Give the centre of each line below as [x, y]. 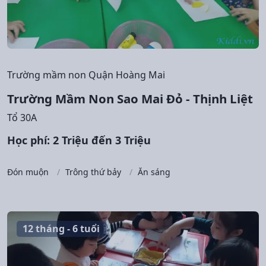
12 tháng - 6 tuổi [61, 229]
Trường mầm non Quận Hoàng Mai [86, 75]
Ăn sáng [154, 172]
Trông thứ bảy [93, 172]
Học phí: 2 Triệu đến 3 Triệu [79, 140]
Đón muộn [28, 172]
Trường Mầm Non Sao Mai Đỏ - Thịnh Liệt [130, 98]
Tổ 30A [22, 117]
